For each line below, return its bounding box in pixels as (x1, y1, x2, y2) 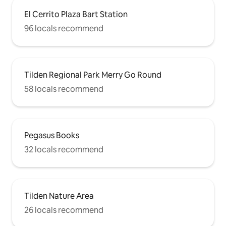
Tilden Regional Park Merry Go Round (24, 69, 161, 80)
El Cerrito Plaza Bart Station (24, 9, 128, 20)
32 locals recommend (24, 144, 103, 155)
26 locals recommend (24, 204, 103, 215)
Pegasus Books (24, 130, 79, 141)
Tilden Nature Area (24, 190, 94, 201)
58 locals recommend (24, 83, 103, 94)
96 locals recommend (24, 23, 103, 34)
